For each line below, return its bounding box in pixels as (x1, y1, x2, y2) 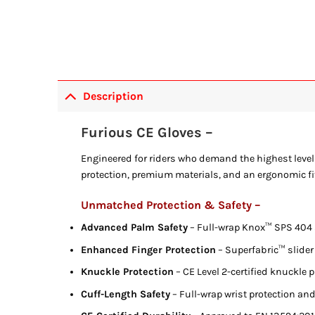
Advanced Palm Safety (81, 221, 188, 233)
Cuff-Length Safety (81, 288, 171, 300)
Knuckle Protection (81, 266, 174, 278)
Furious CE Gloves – (81, 124, 214, 141)
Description (83, 89, 144, 103)
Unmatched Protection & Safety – (81, 198, 262, 212)
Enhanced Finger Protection (81, 243, 217, 256)
